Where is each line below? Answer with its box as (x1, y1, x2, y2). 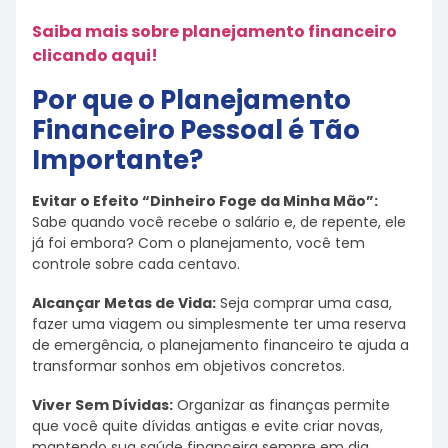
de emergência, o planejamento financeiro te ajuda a (32, 334, 409, 355)
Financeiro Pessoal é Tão (32, 112, 360, 149)
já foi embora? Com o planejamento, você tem (32, 233, 365, 254)
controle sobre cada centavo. (32, 254, 240, 275)
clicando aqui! (32, 43, 158, 67)
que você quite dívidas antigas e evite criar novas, (32, 415, 383, 436)
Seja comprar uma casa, (216, 292, 392, 313)
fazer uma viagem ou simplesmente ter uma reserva (32, 313, 406, 334)
